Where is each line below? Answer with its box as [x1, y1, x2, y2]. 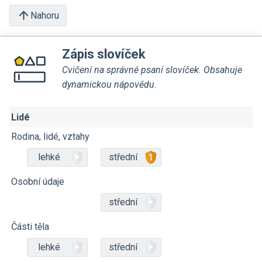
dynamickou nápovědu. [62, 79, 157, 90]
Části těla [11, 221, 49, 232]
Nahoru [30, 9, 59, 21]
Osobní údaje [11, 176, 64, 187]
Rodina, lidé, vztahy [11, 131, 89, 142]
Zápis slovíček [62, 47, 146, 61]
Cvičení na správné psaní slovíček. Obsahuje [62, 64, 242, 75]
